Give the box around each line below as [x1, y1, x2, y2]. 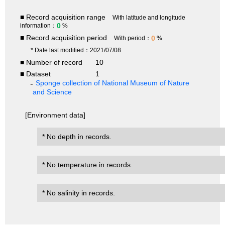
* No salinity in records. [42, 189, 115, 197]
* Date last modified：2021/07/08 [31, 47, 121, 54]
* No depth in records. [42, 133, 111, 141]
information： [20, 22, 57, 30]
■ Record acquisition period [20, 34, 107, 42]
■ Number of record [20, 58, 82, 67]
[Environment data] [25, 111, 85, 120]
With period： [114, 35, 151, 42]
